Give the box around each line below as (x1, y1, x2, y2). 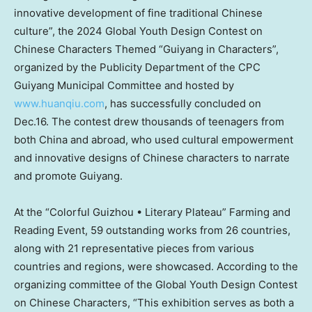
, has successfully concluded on (104, 97, 261, 111)
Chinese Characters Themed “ (14, 42, 163, 56)
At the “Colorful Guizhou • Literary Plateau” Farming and (14, 205, 290, 219)
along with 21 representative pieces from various (14, 242, 254, 256)
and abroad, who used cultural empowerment (68, 133, 293, 147)
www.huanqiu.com (14, 97, 104, 111)
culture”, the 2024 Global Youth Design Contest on (14, 24, 263, 38)
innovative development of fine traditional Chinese (14, 6, 263, 20)
